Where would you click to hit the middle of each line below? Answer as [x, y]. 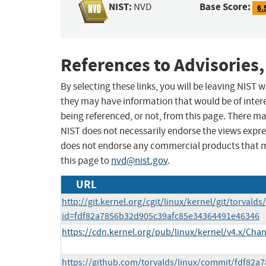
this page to [86, 161]
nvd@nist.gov [139, 161]
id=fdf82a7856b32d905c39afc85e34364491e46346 [161, 216]
